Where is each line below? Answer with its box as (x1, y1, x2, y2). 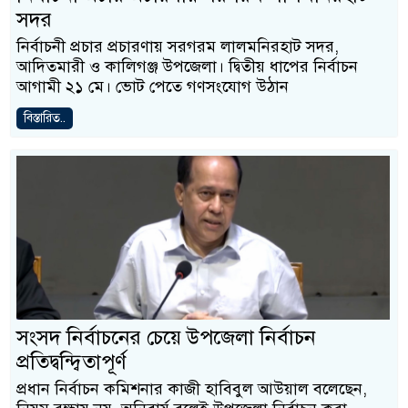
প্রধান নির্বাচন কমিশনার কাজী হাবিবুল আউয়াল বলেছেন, (16, 379, 367, 399)
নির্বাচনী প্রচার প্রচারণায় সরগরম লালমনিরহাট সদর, (16, 36, 339, 56)
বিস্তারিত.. (24, 110, 66, 126)
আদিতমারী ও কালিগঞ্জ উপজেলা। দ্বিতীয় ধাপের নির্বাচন (16, 56, 358, 76)
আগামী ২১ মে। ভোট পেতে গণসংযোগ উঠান (16, 76, 289, 97)
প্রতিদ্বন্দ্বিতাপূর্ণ (16, 349, 127, 375)
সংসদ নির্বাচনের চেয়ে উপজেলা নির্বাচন (16, 324, 316, 351)
